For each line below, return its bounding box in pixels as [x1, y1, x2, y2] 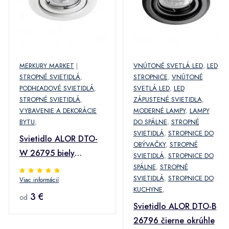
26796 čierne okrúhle [133, 215, 215, 226]
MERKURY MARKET [19, 61, 74, 71]
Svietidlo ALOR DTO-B [133, 200, 217, 212]
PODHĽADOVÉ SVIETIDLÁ [19, 83, 94, 93]
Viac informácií [19, 175, 59, 185]
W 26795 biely [19, 147, 75, 159]
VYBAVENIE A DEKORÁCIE [19, 106, 97, 116]
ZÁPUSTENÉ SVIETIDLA [133, 95, 202, 104]
